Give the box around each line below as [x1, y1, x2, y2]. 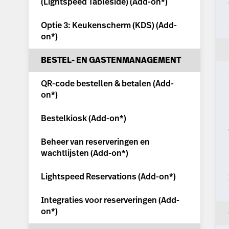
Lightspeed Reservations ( [41, 171, 141, 183]
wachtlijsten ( [41, 147, 93, 159]
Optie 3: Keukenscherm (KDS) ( [41, 19, 158, 32]
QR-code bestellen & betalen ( [41, 78, 155, 90]
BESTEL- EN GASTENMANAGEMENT [41, 54, 181, 66]
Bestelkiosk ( [41, 112, 91, 125]
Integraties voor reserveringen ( [41, 194, 161, 207]
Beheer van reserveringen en [41, 136, 150, 148]
